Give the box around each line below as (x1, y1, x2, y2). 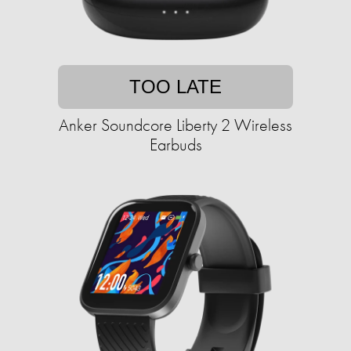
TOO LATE (129, 76, 222, 98)
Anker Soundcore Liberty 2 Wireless (59, 114, 292, 137)
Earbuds (149, 133, 202, 157)
